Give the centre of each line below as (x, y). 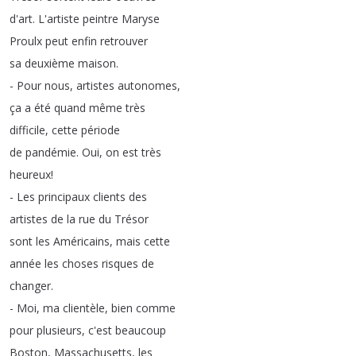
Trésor (132, 219)
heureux (30, 174)
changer (30, 286)
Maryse (141, 19)
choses (80, 263)
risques (120, 263)
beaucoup (141, 330)
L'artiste (59, 19)
